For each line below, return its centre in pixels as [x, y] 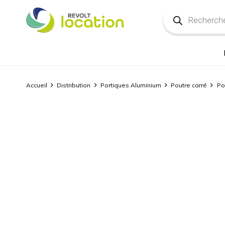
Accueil [37, 85]
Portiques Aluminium [131, 85]
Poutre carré [189, 85]
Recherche [182, 10]
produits [177, 26]
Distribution [74, 85]
